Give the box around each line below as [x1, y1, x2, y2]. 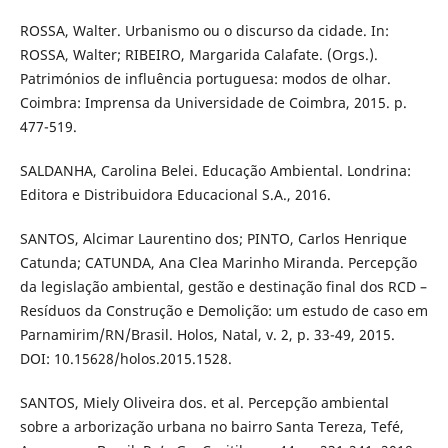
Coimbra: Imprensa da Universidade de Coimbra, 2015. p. [19, 93, 407, 113]
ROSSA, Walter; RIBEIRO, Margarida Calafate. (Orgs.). [19, 45, 378, 65]
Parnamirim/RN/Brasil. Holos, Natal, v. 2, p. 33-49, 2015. [19, 325, 395, 345]
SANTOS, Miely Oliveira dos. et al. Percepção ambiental [19, 393, 389, 413]
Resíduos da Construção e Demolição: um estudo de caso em [19, 301, 428, 321]
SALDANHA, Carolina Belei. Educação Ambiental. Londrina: [19, 161, 411, 181]
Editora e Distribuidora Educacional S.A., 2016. [19, 185, 331, 205]
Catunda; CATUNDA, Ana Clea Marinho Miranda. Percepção [19, 253, 417, 273]
